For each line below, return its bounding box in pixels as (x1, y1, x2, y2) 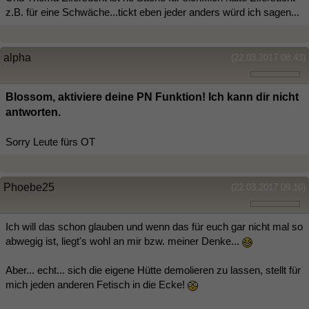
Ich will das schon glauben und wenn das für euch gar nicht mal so (6, 221, 303, 233)
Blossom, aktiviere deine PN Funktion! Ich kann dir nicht (6, 91, 299, 103)
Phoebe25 (3, 181, 54, 194)
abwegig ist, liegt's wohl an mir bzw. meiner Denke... (6, 235, 242, 248)
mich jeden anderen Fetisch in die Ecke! (6, 279, 188, 291)
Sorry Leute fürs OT (6, 136, 95, 148)
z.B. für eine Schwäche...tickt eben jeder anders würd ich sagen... (6, 6, 299, 19)
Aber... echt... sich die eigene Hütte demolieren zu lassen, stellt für (6, 264, 301, 277)
